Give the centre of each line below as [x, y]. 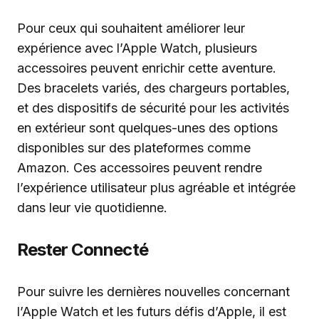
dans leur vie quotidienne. [92, 208]
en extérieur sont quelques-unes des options [147, 128]
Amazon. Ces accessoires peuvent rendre [140, 168]
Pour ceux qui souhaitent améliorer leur [131, 28]
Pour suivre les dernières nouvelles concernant [153, 292]
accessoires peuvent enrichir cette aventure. [147, 68]
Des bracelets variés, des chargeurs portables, [153, 88]
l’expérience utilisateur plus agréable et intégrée [156, 188]
